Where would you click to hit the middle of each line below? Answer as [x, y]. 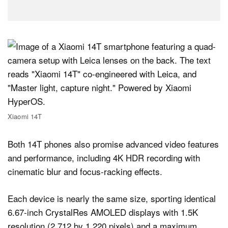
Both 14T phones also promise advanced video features [113, 144]
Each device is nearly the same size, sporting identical [112, 198]
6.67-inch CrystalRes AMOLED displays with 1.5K [103, 212]
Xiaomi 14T [25, 117]
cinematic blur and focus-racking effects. [85, 172]
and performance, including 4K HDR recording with [104, 158]
